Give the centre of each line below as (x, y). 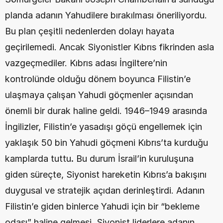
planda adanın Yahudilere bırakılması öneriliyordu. (106, 15)
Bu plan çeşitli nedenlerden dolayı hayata (90, 31)
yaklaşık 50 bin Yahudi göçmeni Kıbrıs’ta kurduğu (107, 143)
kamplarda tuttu (38, 159)
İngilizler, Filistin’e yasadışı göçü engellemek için (104, 127)
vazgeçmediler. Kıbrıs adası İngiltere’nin (86, 63)
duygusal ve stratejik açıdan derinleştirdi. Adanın (105, 190)
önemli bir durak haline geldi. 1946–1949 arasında (106, 111)
